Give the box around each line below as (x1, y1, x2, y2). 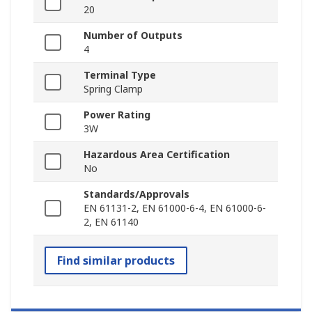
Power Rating (84, 108, 150, 122)
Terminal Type (84, 68, 156, 82)
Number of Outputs (84, 29, 182, 42)
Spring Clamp (84, 82, 143, 96)
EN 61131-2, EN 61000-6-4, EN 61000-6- (84, 201, 266, 215)
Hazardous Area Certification (84, 148, 230, 162)
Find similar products (57, 253, 175, 269)
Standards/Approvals (84, 187, 189, 201)
